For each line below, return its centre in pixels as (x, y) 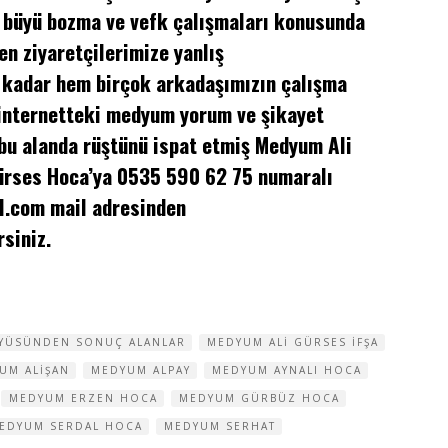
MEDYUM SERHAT (220, 426)
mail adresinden (115, 206)
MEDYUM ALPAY (141, 370)
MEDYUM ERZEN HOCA (83, 398)
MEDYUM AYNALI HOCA (287, 370)
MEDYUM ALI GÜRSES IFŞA (293, 342)
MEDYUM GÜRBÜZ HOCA (259, 398)
